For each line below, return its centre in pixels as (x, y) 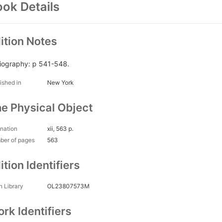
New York (60, 83)
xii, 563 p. (60, 129)
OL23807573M (68, 186)
